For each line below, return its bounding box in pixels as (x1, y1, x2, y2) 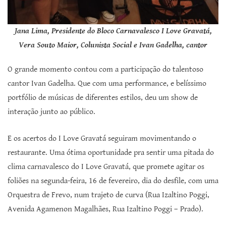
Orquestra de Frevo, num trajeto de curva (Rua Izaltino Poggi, (8, 190, 209, 200)
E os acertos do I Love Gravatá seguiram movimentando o (8, 134, 196, 144)
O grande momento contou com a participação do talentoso (8, 65, 203, 75)
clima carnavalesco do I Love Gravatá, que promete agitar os (8, 162, 204, 172)
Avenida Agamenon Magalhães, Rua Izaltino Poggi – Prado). (8, 204, 203, 214)
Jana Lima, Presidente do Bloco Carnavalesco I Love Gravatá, (14, 26, 212, 36)
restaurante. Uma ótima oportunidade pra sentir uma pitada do (8, 148, 214, 158)
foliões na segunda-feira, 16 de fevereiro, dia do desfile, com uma (8, 176, 218, 186)
